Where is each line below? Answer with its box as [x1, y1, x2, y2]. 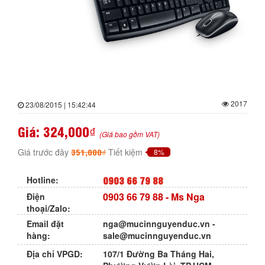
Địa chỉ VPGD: [27, 248, 83, 260]
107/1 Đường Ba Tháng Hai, [103, 248, 215, 260]
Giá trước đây [18, 146, 71, 158]
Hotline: [27, 174, 59, 186]
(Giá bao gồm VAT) [99, 128, 160, 139]
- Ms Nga [163, 190, 205, 204]
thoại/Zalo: [27, 202, 70, 215]
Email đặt [27, 218, 64, 230]
